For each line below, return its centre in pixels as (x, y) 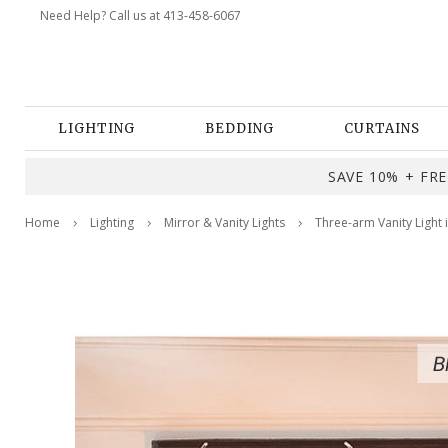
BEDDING (239, 128)
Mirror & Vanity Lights (224, 222)
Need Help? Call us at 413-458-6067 (140, 15)
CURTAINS (382, 128)
